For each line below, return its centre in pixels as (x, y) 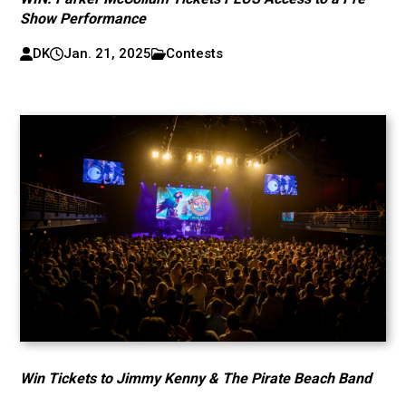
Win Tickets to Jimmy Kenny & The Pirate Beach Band (196, 378)
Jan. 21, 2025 (107, 53)
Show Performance (83, 19)
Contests (195, 53)
